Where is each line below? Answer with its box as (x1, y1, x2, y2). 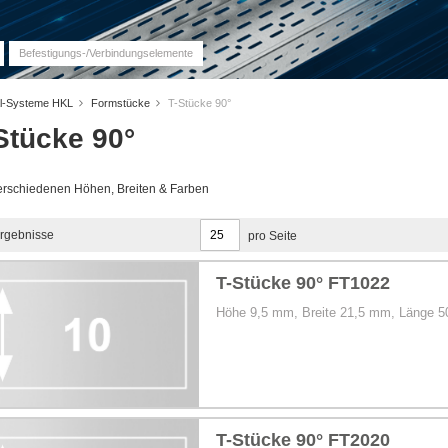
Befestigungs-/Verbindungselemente (19, 47, 193, 59)
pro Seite (248, 228, 297, 243)
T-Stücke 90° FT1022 (216, 272, 391, 293)
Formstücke (91, 96, 153, 109)
